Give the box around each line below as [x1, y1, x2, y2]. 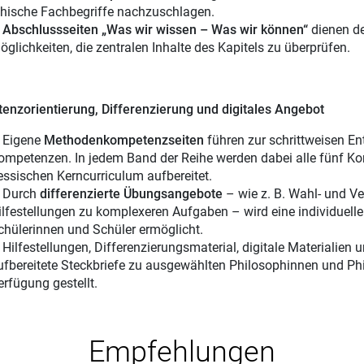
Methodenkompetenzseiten [43, 132, 207, 148]
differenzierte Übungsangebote [39, 186, 223, 201]
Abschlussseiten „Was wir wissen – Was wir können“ [2, 22, 308, 37]
